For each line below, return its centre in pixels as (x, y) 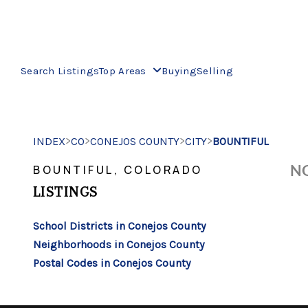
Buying (179, 70)
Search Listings (60, 70)
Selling (214, 70)
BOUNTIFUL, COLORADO (118, 170)
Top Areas (124, 70)
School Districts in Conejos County (119, 226)
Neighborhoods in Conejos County (119, 244)
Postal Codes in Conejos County (112, 263)
